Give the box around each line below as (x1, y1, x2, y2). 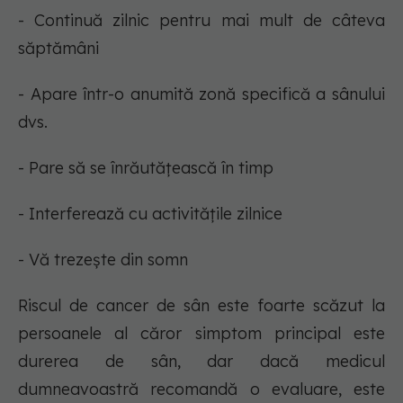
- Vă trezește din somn (18, 249, 188, 271)
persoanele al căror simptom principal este (18, 323, 385, 345)
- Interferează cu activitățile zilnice (18, 203, 282, 225)
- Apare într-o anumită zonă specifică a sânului (18, 84, 385, 105)
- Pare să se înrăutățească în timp (18, 157, 273, 179)
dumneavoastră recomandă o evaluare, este (18, 379, 385, 400)
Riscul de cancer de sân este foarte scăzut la (18, 295, 385, 317)
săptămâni (18, 38, 99, 59)
